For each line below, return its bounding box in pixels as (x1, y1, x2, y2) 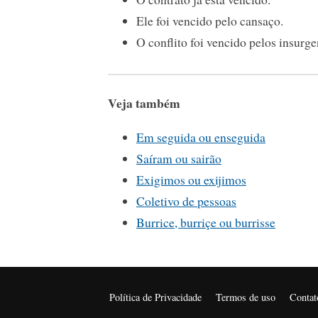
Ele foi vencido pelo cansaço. (136, 12, 283, 30)
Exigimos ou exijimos (136, 171, 246, 189)
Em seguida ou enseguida (136, 128, 265, 146)
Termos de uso (216, 290, 276, 304)
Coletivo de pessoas (136, 192, 236, 210)
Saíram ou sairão (136, 150, 221, 168)
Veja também (108, 93, 180, 112)
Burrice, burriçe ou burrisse (136, 214, 275, 231)
